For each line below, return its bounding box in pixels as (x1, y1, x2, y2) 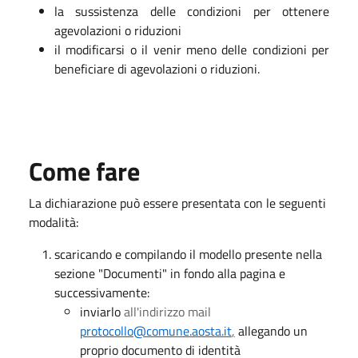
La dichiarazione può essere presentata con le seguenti (29, 193, 326, 213)
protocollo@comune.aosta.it (80, 321, 232, 340)
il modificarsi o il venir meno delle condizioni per (54, 40, 329, 59)
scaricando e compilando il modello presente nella (54, 245, 322, 264)
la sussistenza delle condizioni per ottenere (54, 2, 329, 21)
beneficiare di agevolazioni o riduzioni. (54, 59, 260, 78)
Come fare (29, 152, 140, 190)
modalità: (29, 213, 78, 232)
